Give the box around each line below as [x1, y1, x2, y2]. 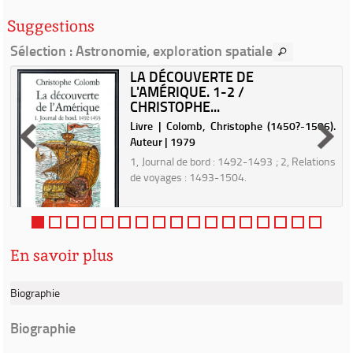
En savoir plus [10, 245, 113, 266]
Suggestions [7, 16, 95, 36]
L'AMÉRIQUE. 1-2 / [130, 81, 245, 102]
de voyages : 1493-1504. [130, 169, 247, 184]
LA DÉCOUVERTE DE [130, 66, 255, 87]
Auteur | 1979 [130, 134, 196, 149]
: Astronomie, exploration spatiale [66, 39, 273, 61]
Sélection [10, 39, 66, 61]
